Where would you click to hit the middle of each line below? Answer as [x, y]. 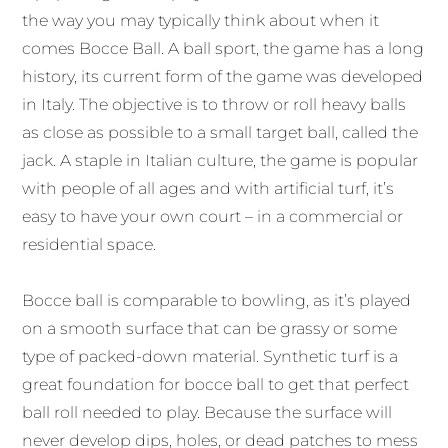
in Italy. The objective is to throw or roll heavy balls [214, 105]
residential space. [89, 245]
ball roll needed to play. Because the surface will [207, 413]
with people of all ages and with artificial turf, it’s [208, 189]
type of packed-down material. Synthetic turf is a [210, 357]
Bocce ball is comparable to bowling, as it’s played [217, 301]
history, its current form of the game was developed [223, 77]
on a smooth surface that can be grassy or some [210, 329]
